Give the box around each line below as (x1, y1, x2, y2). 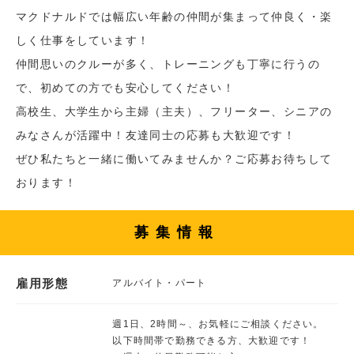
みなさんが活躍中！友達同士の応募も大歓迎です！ (16, 128, 296, 141)
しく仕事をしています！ (16, 33, 150, 47)
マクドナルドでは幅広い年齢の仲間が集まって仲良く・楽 (16, 9, 333, 23)
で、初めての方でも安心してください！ (16, 81, 235, 94)
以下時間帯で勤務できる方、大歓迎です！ (112, 334, 311, 346)
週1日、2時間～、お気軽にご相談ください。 (112, 318, 324, 330)
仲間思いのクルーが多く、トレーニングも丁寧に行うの (16, 57, 320, 70)
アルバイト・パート (112, 277, 207, 288)
